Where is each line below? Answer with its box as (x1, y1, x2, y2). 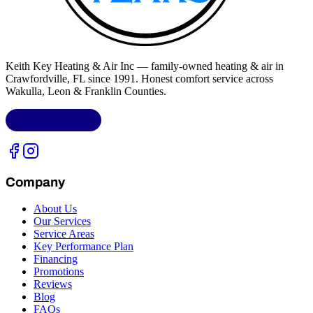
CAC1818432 (38, 115, 90, 125)
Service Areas (34, 227, 94, 240)
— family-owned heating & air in (134, 60, 284, 73)
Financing (34, 252, 78, 265)
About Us (34, 202, 77, 214)
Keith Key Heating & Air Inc (6, 60, 134, 73)
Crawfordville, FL (6, 73, 85, 85)
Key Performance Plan (34, 240, 133, 252)
